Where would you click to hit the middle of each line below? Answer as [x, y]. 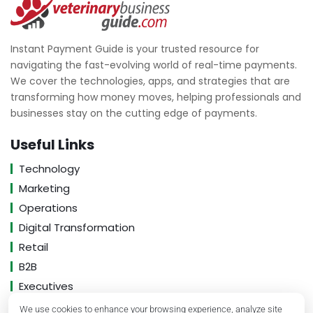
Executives [46, 286]
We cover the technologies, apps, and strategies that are [150, 81]
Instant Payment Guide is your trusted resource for [135, 49]
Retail [34, 247]
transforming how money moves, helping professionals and [156, 97]
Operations [48, 208]
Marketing [44, 188]
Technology [49, 168]
